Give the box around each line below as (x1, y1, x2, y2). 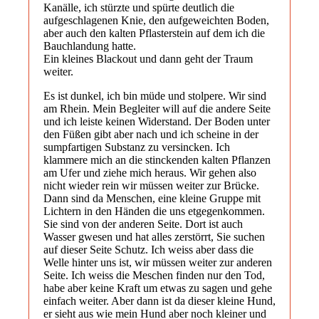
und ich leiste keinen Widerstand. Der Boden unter (43, 115, 270, 127)
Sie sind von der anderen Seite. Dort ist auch (43, 217, 243, 230)
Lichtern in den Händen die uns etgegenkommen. (43, 204, 265, 217)
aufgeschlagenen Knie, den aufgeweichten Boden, (43, 14, 269, 26)
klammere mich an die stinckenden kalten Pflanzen (43, 153, 271, 166)
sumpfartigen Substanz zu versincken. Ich (43, 140, 230, 153)
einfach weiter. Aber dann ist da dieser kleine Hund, (43, 294, 276, 307)
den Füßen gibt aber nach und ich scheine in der (43, 127, 258, 140)
